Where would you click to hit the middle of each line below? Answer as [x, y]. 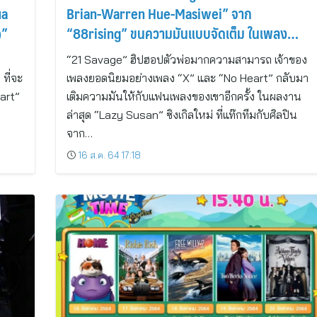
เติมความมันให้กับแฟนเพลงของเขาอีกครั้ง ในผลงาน [184, 96]
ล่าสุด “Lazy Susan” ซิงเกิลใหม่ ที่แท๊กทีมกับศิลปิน [181, 115]
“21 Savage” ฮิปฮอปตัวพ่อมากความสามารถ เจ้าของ [186, 59]
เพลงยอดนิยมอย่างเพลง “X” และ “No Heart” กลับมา [187, 78]
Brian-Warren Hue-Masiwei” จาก [159, 13]
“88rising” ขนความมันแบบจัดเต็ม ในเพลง [177, 33]
